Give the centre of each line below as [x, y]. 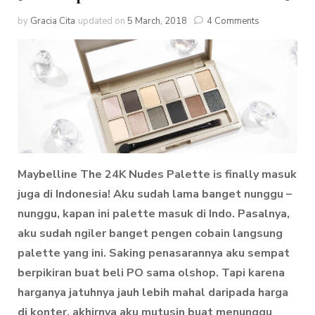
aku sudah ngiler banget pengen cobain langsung [150, 234]
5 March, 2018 [157, 21]
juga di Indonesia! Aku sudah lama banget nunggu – [155, 194]
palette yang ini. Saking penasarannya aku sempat [154, 253]
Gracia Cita [53, 21]
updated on [103, 21]
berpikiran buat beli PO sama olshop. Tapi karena [151, 273]
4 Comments [233, 21]
